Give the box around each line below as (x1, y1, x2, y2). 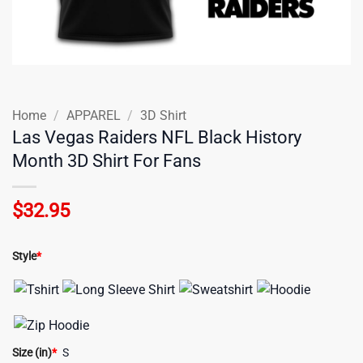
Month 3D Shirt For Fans (12, 149, 201, 171)
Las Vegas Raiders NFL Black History (12, 126, 301, 147)
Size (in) (12, 345, 52, 360)
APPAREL (66, 107, 121, 123)
